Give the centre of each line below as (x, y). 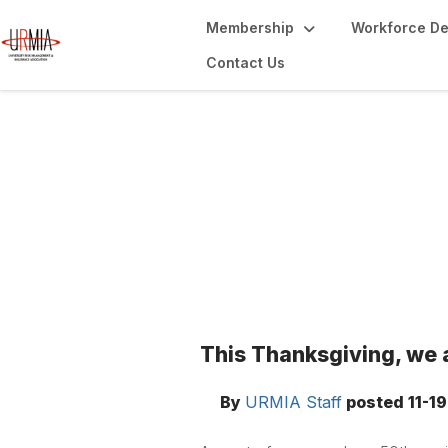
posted (375, 402)
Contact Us (245, 62)
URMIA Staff (293, 402)
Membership (250, 27)
